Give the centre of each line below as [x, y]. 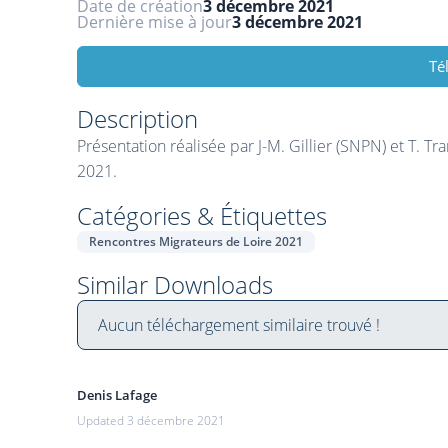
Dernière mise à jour [154, 22]
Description [137, 119]
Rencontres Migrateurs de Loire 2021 [196, 242]
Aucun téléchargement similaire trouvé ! [239, 325]
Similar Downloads [175, 285]
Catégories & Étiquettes [202, 216]
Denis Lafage [117, 395]
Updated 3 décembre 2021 [151, 421]
